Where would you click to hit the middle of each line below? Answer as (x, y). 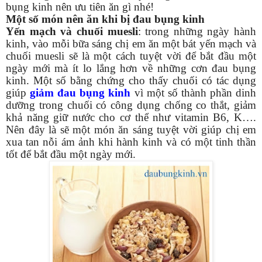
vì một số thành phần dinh (194, 92)
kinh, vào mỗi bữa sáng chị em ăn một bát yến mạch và (131, 43)
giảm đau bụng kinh (80, 92)
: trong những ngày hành (197, 31)
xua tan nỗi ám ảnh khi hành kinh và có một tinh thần (131, 142)
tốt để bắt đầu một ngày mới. (71, 154)
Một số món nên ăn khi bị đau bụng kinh (105, 19)
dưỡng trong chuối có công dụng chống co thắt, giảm (131, 105)
